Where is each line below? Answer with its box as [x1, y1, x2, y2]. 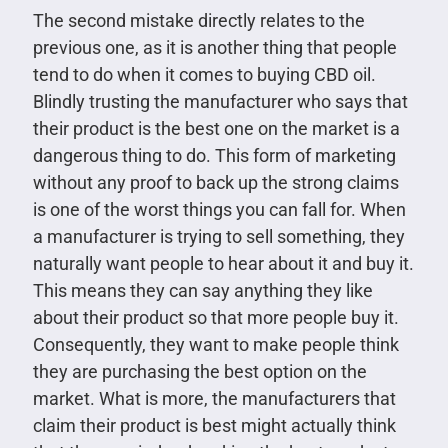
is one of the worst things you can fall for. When [32, 198, 406, 220]
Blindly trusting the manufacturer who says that [32, 90, 408, 112]
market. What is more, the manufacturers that [32, 387, 396, 409]
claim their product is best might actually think [32, 414, 396, 436]
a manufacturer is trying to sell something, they [32, 225, 405, 247]
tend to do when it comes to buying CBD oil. [32, 63, 376, 85]
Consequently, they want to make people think [32, 333, 399, 355]
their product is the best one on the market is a [32, 117, 400, 139]
